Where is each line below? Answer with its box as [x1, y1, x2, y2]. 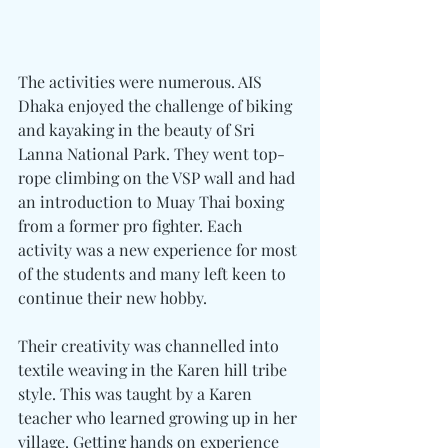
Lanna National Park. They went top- [18, 143, 285, 165]
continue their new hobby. [18, 287, 207, 309]
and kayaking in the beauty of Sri [18, 119, 259, 141]
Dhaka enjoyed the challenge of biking [18, 95, 296, 117]
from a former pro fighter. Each [18, 215, 246, 237]
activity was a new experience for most [18, 239, 301, 261]
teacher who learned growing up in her [18, 407, 301, 429]
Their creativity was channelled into [18, 335, 283, 357]
